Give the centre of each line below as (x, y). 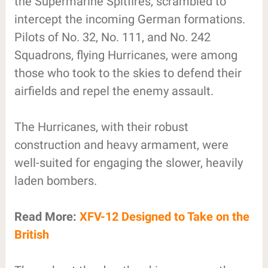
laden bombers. (55, 180)
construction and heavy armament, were (121, 144)
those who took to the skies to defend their (128, 73)
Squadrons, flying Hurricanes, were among (126, 55)
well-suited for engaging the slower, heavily (128, 162)
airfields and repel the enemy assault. (114, 91)
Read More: (47, 216)
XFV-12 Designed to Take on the (164, 216)
